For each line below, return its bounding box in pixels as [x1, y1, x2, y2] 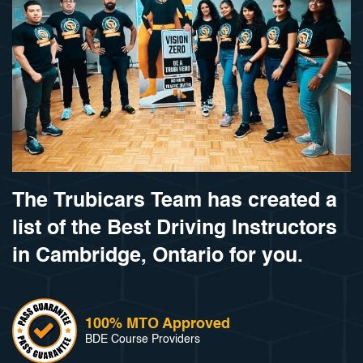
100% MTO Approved [85, 316, 230, 331]
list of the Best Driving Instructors [12, 219, 337, 240]
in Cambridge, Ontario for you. [12, 246, 303, 267]
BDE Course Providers [85, 333, 200, 345]
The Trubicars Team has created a [12, 191, 337, 212]
